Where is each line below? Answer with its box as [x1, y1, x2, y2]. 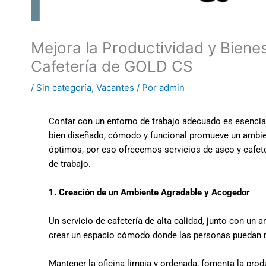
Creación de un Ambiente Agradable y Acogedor [56, 187, 250, 198]
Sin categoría [36, 82, 91, 93]
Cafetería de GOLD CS [31, 57, 193, 75]
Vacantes [96, 82, 134, 93]
